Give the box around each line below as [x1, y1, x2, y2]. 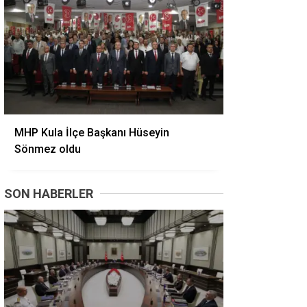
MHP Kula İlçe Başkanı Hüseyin [14, 126, 169, 139]
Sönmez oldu [14, 143, 81, 156]
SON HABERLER [4, 186, 93, 201]
